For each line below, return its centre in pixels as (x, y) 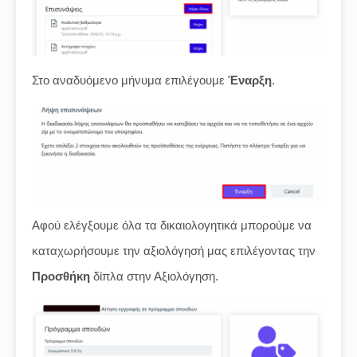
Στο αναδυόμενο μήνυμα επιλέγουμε (130, 80)
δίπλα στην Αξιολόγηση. (154, 277)
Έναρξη (250, 80)
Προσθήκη (61, 277)
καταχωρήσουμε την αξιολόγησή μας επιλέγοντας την (174, 251)
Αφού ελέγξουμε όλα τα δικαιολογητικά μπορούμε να (172, 226)
